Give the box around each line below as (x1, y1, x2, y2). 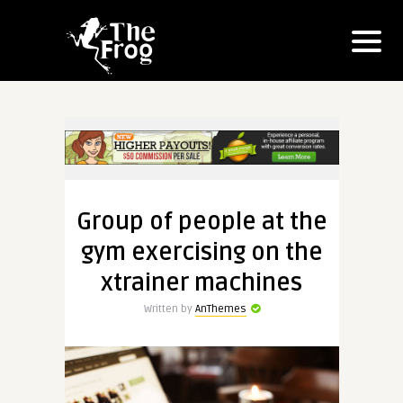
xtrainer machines (101, 268, 302, 298)
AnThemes (194, 301, 246, 316)
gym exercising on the (80, 237, 323, 267)
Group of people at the (76, 207, 327, 237)
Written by (143, 301, 195, 316)
